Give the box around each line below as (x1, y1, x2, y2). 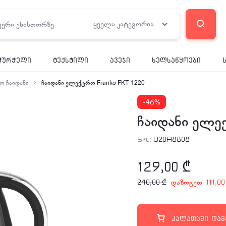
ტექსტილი (53, 56, 88, 64)
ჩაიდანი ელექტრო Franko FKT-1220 (41, 79, 145, 87)
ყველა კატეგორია (93, 19, 154, 29)
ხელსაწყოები (152, 56, 201, 64)
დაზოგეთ (171, 178, 205, 187)
